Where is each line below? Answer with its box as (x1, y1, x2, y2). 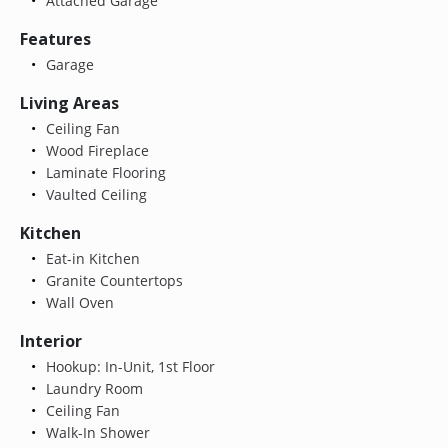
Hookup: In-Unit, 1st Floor (41, 356, 215, 376)
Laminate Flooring (41, 162, 166, 182)
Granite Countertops (41, 270, 183, 290)
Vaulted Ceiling (41, 184, 147, 204)
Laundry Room (41, 378, 143, 398)
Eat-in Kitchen (41, 248, 140, 268)
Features (20, 27, 91, 50)
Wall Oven (41, 292, 114, 312)
